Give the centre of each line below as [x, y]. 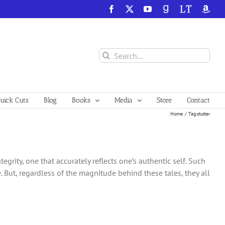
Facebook [131, 9]
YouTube [166, 9]
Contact [198, 100]
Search [110, 54]
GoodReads [180, 9]
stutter [203, 114]
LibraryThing [201, 9]
